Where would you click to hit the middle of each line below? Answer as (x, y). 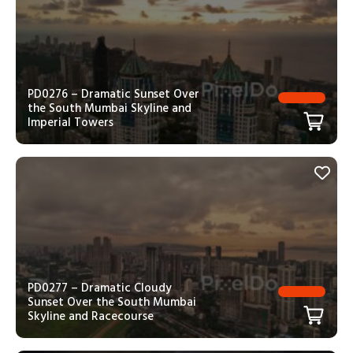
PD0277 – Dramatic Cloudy (100, 288)
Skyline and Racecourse (91, 317)
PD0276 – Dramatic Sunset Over (113, 95)
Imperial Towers (71, 123)
